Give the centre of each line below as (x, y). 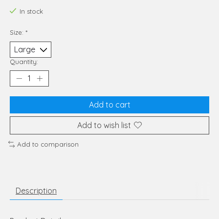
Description (36, 190)
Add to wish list (104, 125)
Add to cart (109, 104)
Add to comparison (48, 144)
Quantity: (24, 61)
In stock (31, 11)
